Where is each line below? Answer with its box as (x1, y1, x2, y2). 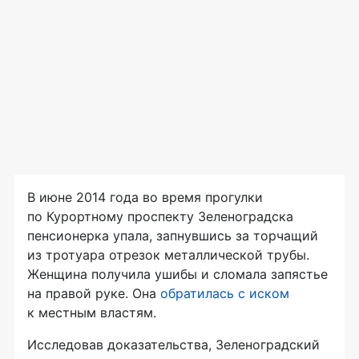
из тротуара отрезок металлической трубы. (27, 247, 309, 263)
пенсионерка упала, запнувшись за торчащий (27, 228, 318, 244)
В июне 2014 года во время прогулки (27, 189, 263, 205)
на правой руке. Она (27, 285, 160, 301)
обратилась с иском (160, 285, 289, 301)
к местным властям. (27, 305, 156, 321)
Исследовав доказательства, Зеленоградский (27, 337, 320, 353)
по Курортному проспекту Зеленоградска (27, 208, 293, 224)
